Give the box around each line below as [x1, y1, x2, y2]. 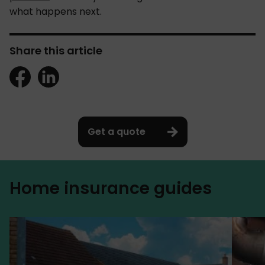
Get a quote [87, 125, 146, 139]
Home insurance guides [9, 176, 212, 200]
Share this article [9, 43, 102, 58]
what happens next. [9, 4, 102, 18]
